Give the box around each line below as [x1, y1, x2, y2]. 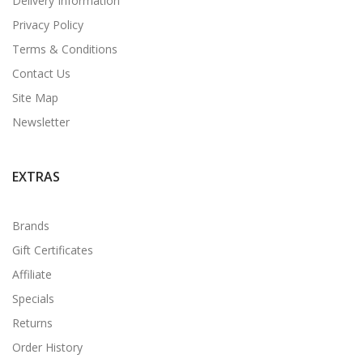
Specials [12, 290, 54, 306]
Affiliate [12, 266, 52, 282]
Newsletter [12, 113, 70, 130]
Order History [12, 339, 83, 355]
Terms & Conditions [12, 41, 117, 57]
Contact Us [12, 65, 70, 81]
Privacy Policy [12, 16, 83, 32]
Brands [12, 217, 49, 233]
